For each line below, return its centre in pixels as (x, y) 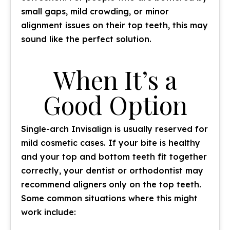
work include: (49, 212)
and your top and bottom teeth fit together (114, 157)
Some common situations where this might (109, 198)
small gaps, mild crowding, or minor (95, 11)
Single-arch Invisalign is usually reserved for (114, 129)
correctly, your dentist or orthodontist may (112, 170)
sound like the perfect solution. (86, 39)
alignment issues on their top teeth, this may (114, 25)
